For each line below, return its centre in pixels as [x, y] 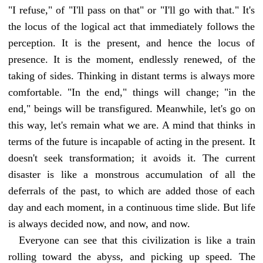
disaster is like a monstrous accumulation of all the [131, 174]
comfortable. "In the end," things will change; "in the [131, 92]
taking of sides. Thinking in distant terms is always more [131, 75]
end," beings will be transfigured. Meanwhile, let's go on [131, 108]
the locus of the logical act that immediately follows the [131, 26]
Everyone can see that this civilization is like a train [137, 240]
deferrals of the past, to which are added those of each [131, 190]
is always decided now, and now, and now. [99, 223]
